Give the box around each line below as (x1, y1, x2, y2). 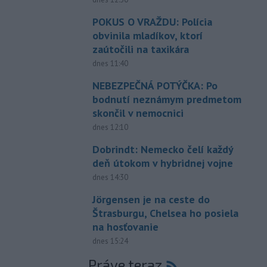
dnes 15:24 (92, 235, 128, 246)
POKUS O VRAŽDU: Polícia (92, 14, 212, 29)
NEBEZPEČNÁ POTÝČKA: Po (92, 78, 218, 92)
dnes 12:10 (92, 122, 128, 132)
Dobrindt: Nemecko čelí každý (92, 142, 233, 156)
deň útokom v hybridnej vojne (92, 156, 233, 170)
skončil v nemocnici (92, 105, 184, 120)
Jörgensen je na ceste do (92, 192, 210, 206)
